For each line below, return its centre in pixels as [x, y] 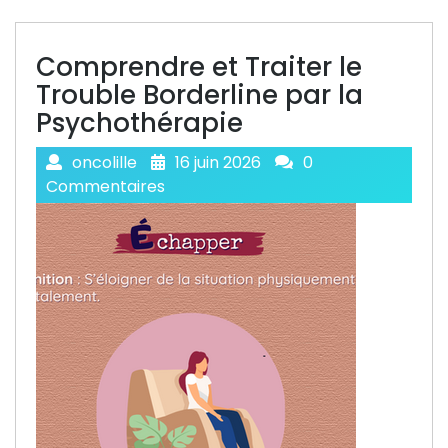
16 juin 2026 [218, 162]
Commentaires [105, 186]
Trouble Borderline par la [199, 95]
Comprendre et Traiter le [199, 67]
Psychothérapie [139, 123]
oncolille [104, 162]
